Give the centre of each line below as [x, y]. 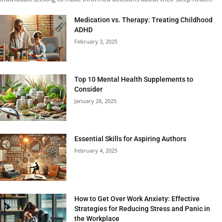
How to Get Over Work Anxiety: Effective [137, 198]
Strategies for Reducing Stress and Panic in [142, 208]
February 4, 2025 [96, 151]
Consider [89, 89]
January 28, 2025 [96, 101]
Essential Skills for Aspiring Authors [131, 139]
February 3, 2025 [96, 42]
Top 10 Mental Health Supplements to [134, 80]
